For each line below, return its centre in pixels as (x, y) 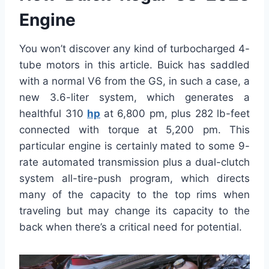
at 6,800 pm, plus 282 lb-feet (177, 114)
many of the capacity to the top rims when (134, 195)
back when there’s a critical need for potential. (131, 227)
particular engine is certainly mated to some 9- (134, 146)
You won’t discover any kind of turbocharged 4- (134, 49)
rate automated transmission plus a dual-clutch (134, 162)
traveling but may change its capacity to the (134, 211)
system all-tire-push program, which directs (134, 179)
